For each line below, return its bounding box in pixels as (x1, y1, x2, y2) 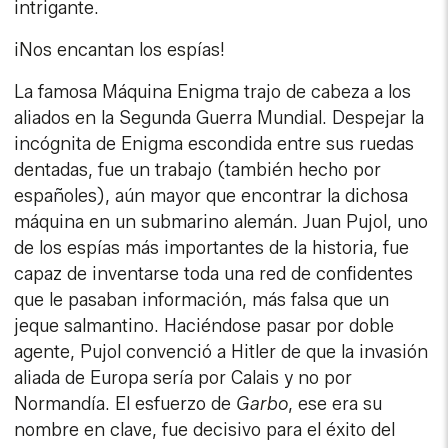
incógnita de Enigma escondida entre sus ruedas (14, 133, 415, 156)
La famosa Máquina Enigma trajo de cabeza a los (14, 81, 412, 104)
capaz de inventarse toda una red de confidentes (14, 263, 414, 286)
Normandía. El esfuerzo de (14, 393, 237, 416)
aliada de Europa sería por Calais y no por (14, 367, 353, 390)
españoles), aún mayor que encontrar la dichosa (14, 185, 409, 208)
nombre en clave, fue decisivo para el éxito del (14, 419, 396, 442)
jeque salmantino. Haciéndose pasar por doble (14, 315, 395, 338)
